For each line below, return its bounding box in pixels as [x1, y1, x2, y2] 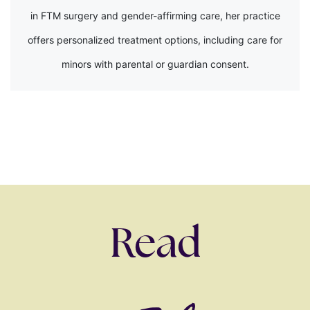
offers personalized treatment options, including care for [28, 34, 282, 46]
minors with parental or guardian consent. [61, 58, 249, 70]
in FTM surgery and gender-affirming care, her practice [30, 10, 280, 21]
